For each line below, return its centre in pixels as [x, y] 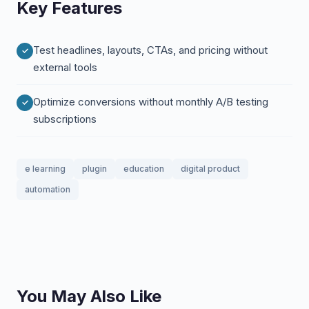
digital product [210, 169]
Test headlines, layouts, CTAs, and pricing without [150, 50]
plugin [94, 169]
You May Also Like [89, 296]
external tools [65, 67]
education [144, 169]
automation [48, 189]
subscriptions [65, 119]
